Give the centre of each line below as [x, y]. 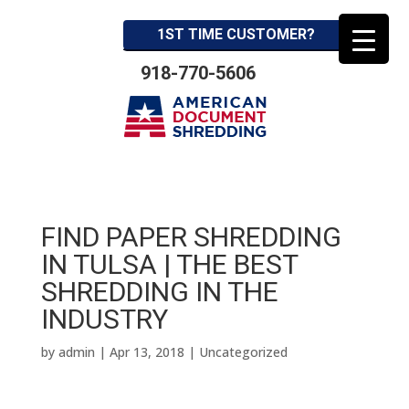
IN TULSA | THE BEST [169, 264]
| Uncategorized [236, 352]
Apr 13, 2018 [147, 352]
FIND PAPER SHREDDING [191, 237]
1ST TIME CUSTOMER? [236, 34]
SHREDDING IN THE [159, 292]
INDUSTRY [104, 319]
